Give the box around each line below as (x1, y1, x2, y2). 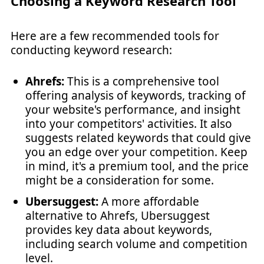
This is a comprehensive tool (67, 73, 219, 89)
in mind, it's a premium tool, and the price (25, 158, 249, 174)
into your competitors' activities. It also (25, 115, 232, 131)
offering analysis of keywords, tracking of (25, 87, 246, 103)
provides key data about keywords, (25, 222, 212, 237)
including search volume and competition (25, 236, 247, 252)
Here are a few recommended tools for (11, 28, 219, 44)
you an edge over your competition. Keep (25, 144, 247, 160)
